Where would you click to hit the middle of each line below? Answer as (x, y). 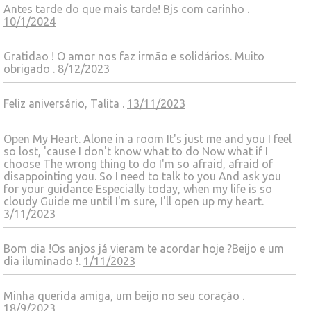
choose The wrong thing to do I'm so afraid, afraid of (138, 163)
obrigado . (31, 69)
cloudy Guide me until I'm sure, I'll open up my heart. (134, 201)
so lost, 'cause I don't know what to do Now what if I (136, 151)
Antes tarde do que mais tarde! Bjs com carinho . (126, 9)
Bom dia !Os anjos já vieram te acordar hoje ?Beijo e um (144, 248)
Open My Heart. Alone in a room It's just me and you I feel (148, 138)
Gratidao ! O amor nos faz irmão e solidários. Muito (134, 57)
